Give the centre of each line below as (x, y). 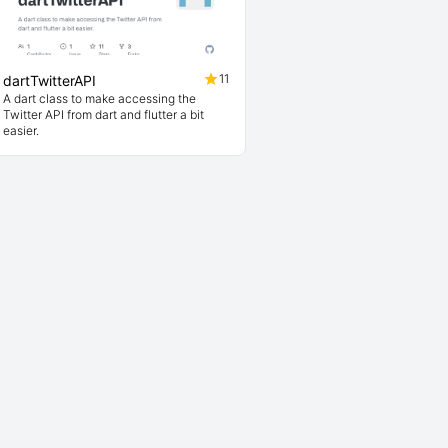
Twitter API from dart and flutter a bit (103, 114)
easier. (21, 130)
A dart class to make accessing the (99, 98)
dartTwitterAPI (49, 80)
